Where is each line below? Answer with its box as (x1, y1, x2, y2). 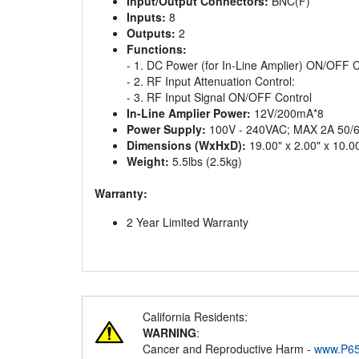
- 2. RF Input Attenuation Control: (127, 73, 295, 90)
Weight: (127, 153, 169, 170)
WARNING (143, 325, 196, 341)
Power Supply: (127, 121, 206, 138)
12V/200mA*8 (251, 105, 324, 122)
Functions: (127, 41, 187, 58)
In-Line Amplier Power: (127, 105, 251, 122)
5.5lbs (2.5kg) (169, 153, 242, 170)
